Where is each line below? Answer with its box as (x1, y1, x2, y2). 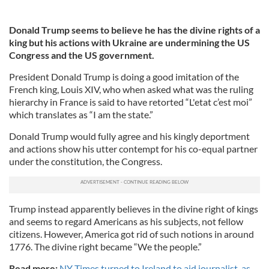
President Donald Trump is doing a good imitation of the (9, 70, 239, 82)
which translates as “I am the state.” (9, 108, 153, 120)
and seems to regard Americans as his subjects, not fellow (9, 215, 243, 227)
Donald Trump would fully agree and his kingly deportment (9, 130, 250, 142)
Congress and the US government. (9, 49, 156, 61)
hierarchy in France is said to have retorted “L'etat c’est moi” (9, 95, 252, 107)
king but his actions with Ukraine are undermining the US (9, 36, 250, 48)
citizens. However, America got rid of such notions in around (9, 228, 254, 240)
